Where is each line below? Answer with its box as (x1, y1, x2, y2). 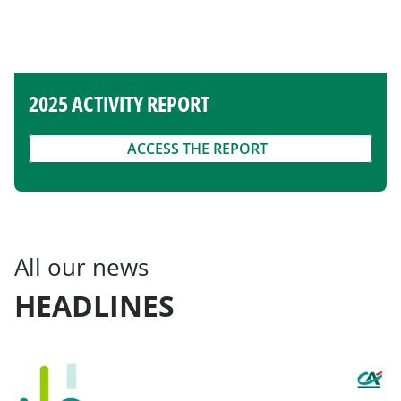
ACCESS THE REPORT (126, 139, 268, 158)
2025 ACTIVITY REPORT (29, 89, 209, 118)
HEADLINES (14, 286, 175, 325)
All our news (14, 251, 149, 283)
